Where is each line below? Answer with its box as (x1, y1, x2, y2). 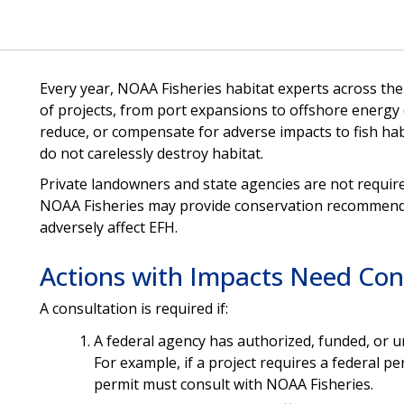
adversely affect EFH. (39, 216, 181, 237)
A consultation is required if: (39, 298, 228, 318)
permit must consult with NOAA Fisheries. (93, 373, 373, 394)
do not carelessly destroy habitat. (39, 142, 263, 163)
